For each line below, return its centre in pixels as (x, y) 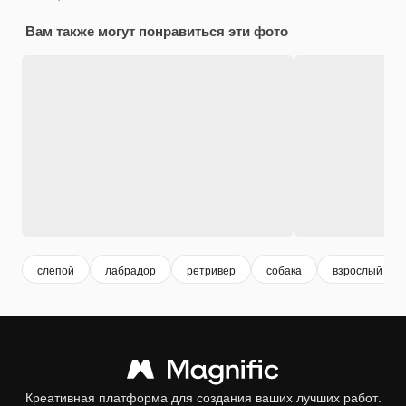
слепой (56, 269)
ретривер (211, 269)
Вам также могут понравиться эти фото (157, 31)
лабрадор (130, 269)
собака (284, 269)
